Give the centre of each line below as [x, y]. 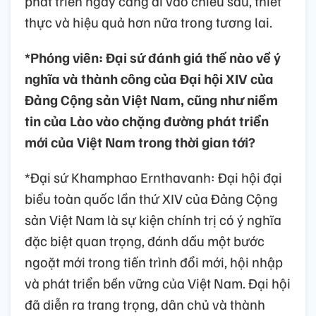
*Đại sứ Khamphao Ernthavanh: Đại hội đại [153, 177]
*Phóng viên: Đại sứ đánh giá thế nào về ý [153, 57]
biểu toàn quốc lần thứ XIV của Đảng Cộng [151, 199]
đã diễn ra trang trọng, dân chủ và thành [145, 304]
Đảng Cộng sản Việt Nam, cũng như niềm [151, 100]
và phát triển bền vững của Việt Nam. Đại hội [158, 283]
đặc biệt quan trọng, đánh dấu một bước [145, 241]
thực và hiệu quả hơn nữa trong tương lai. [148, 22]
